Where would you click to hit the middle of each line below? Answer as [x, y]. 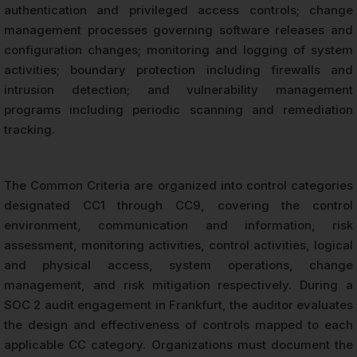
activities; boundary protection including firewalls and [178, 70]
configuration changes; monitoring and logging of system [178, 50]
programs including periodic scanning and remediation [178, 110]
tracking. [29, 130]
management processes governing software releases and [178, 30]
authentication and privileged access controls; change [178, 10]
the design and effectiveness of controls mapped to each [178, 325]
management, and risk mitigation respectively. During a [178, 285]
